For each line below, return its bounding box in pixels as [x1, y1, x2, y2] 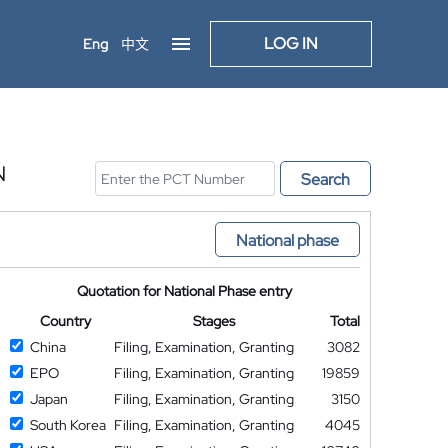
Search [301, 169, 350, 190]
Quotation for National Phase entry [77, 282, 293, 300]
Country [39, 312, 91, 330]
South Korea [29, 416, 106, 434]
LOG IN [264, 33, 318, 54]
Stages [193, 312, 236, 330]
